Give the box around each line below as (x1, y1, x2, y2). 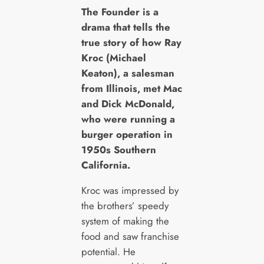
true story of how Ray (81, 35, 181, 50)
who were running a (81, 112, 175, 127)
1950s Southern (81, 143, 156, 157)
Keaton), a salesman (81, 66, 174, 81)
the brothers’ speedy (81, 198, 169, 213)
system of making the (81, 213, 169, 228)
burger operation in (81, 127, 173, 142)
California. (81, 158, 130, 173)
